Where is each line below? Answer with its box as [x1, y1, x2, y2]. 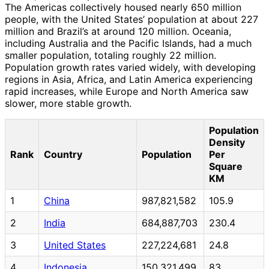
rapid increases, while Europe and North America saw [5, 85, 249, 97]
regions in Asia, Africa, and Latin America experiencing [5, 73, 253, 85]
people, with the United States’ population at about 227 [5, 13, 258, 25]
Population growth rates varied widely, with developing [5, 61, 256, 73]
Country [44, 148, 82, 160]
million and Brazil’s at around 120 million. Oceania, [5, 25, 231, 37]
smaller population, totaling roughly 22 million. [5, 49, 216, 61]
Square [209, 160, 243, 172]
